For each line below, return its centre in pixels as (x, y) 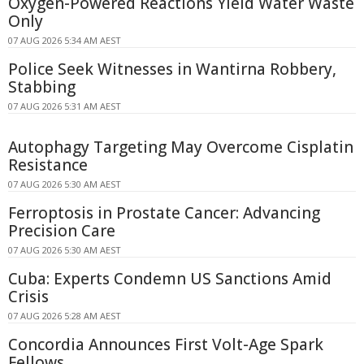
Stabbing (42, 87)
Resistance (48, 165)
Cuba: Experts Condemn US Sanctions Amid (170, 278)
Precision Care (62, 230)
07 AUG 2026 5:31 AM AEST (65, 106)
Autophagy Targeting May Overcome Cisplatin (181, 147)
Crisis (28, 296)
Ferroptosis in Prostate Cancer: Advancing (164, 212)
